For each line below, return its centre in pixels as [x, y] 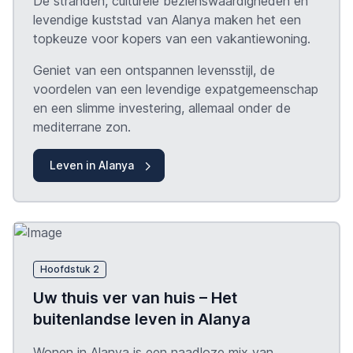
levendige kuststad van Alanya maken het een [167, 19]
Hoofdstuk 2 [69, 269]
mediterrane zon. [82, 126]
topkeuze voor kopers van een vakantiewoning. [172, 38]
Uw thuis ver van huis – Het [135, 298]
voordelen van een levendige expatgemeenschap [176, 89]
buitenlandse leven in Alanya [142, 320]
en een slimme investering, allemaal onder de [162, 108]
